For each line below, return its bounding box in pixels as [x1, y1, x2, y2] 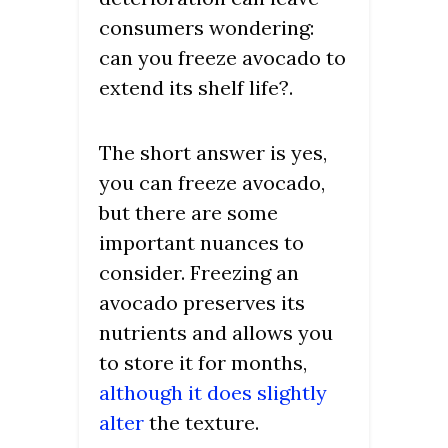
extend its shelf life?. [99, 75, 293, 101]
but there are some [99, 200, 278, 226]
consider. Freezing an [99, 260, 299, 286]
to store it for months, [99, 350, 307, 376]
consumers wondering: [99, 15, 314, 41]
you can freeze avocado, [99, 170, 325, 196]
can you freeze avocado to [99, 45, 346, 71]
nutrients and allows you [99, 320, 333, 346]
